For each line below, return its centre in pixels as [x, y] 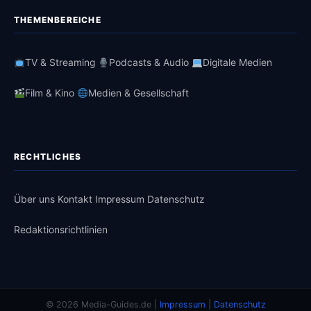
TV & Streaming [60, 62]
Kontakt [75, 200]
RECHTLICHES [48, 157]
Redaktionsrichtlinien [61, 230]
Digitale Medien [237, 62]
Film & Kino [49, 93]
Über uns [34, 200]
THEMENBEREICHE [58, 19]
